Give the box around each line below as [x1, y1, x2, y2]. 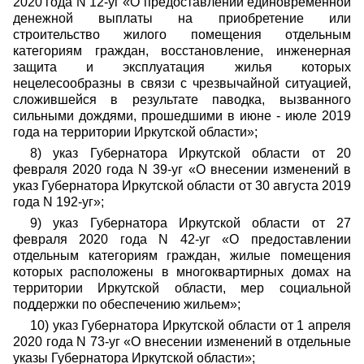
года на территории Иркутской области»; [13, 125, 258, 139]
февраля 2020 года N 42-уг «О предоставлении [13, 232, 351, 246]
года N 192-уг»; [13, 195, 104, 209]
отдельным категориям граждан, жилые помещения [13, 249, 351, 262]
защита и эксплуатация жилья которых [13, 60, 351, 74]
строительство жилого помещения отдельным [13, 28, 351, 41]
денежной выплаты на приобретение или [13, 11, 351, 25]
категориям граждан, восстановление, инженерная [13, 44, 351, 58]
